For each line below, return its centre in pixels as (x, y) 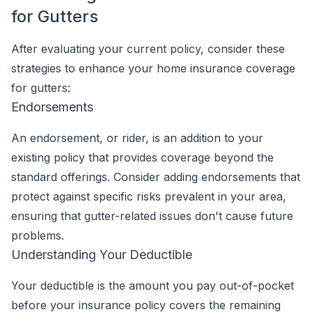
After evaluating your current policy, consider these (148, 49)
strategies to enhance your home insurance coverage (153, 68)
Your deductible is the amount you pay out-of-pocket (153, 286)
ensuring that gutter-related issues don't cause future (152, 216)
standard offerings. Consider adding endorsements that (156, 177)
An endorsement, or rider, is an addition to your (137, 138)
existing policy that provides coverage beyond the (142, 157)
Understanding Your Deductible (102, 255)
